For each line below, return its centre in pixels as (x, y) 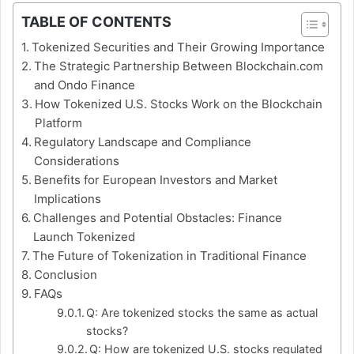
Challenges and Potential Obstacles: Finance (158, 218)
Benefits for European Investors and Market (156, 180)
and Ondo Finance (85, 85)
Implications (68, 199)
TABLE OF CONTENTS (96, 22)
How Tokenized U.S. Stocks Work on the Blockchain (179, 104)
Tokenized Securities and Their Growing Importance (178, 47)
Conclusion (66, 275)
